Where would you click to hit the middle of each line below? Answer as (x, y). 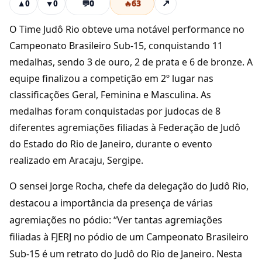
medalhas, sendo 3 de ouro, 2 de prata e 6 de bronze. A (131, 62)
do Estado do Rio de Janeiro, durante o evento (111, 144)
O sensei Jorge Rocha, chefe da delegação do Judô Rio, (129, 186)
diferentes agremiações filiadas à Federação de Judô (125, 127)
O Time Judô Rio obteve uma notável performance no (127, 29)
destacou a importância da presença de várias (111, 203)
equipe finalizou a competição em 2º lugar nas (111, 78)
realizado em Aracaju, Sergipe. (76, 160)
